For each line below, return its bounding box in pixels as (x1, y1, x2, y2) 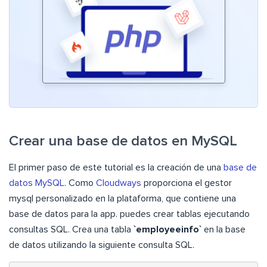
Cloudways (96, 178, 141, 188)
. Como (64, 178, 96, 188)
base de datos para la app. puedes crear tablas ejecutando (9, 209, 250, 219)
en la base (201, 225, 246, 235)
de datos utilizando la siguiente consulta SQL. (9, 240, 194, 250)
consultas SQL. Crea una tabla (9, 225, 133, 235)
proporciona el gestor (141, 178, 232, 188)
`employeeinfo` (133, 225, 201, 235)
